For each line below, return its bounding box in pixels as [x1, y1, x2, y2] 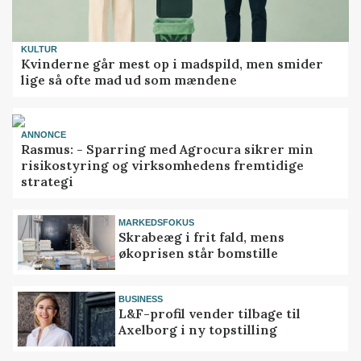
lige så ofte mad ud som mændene [21, 72, 238, 89]
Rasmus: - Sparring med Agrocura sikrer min [21, 141, 314, 158]
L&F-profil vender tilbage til [118, 305, 301, 322]
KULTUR [21, 44, 58, 54]
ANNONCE [21, 130, 67, 140]
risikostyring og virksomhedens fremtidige [21, 157, 305, 174]
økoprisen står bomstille [118, 245, 279, 262]
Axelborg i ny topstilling [118, 322, 278, 338]
